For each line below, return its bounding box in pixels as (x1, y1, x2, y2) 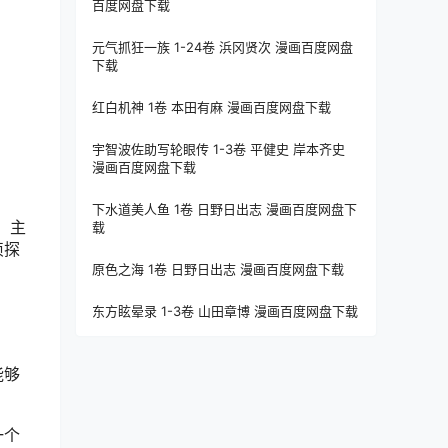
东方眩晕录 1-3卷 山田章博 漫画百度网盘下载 (92, 303, 358, 319)
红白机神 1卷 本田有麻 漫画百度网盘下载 (92, 99, 331, 115)
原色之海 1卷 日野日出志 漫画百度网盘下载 (92, 261, 344, 277)
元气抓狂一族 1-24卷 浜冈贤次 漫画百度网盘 (92, 39, 353, 55)
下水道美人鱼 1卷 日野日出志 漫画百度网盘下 (92, 201, 357, 217)
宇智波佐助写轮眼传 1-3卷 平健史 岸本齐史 (92, 141, 345, 157)
